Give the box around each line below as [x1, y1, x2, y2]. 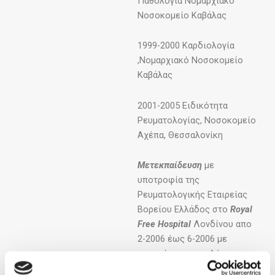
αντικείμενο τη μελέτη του [137, 248, 247, 260]
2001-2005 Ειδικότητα [137, 99, 228, 111]
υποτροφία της [137, 174, 199, 186]
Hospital [158, 219, 191, 230]
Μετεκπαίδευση [137, 160, 202, 171]
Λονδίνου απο [191, 219, 252, 230]
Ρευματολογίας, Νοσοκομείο [137, 114, 256, 126]
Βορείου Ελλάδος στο [137, 204, 230, 215]
